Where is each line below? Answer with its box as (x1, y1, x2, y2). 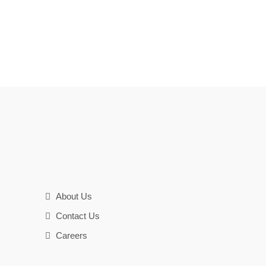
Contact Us (53, 211, 100, 221)
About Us (53, 191, 92, 201)
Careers (53, 230, 87, 240)
